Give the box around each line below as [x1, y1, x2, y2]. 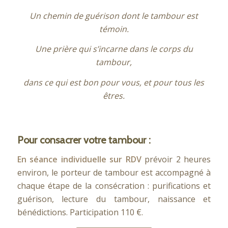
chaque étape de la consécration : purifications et [17, 180, 211, 191]
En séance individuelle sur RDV [17, 153, 145, 165]
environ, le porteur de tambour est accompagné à [17, 166, 211, 178]
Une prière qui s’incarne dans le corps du [35, 43, 193, 55]
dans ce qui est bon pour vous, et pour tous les [23, 76, 205, 88]
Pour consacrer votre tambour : [17, 134, 151, 147]
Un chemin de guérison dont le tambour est [30, 10, 198, 21]
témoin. [99, 23, 129, 35]
